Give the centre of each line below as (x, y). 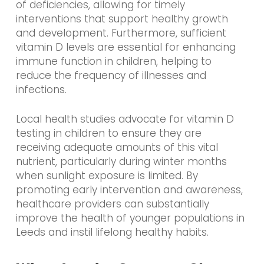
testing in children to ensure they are (108, 133)
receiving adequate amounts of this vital (117, 147)
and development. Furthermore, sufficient (121, 33)
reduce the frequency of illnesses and (111, 76)
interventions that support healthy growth (122, 19)
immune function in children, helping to (113, 62)
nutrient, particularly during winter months (121, 161)
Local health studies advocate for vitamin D (125, 119)
